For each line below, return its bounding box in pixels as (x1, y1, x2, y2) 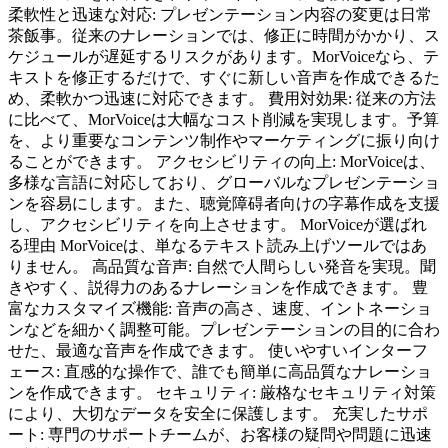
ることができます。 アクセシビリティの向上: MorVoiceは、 (8, 152, 435, 170)
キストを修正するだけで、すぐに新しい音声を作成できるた (8, 68, 440, 86)
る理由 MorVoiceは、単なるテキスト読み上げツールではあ (8, 236, 427, 254)
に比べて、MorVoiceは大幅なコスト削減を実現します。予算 (8, 110, 439, 128)
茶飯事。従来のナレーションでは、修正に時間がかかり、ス (8, 26, 440, 44)
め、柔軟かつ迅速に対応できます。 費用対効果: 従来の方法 (8, 89, 436, 107)
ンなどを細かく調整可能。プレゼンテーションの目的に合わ (8, 320, 440, 338)
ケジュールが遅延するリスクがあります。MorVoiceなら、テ (8, 47, 439, 65)
